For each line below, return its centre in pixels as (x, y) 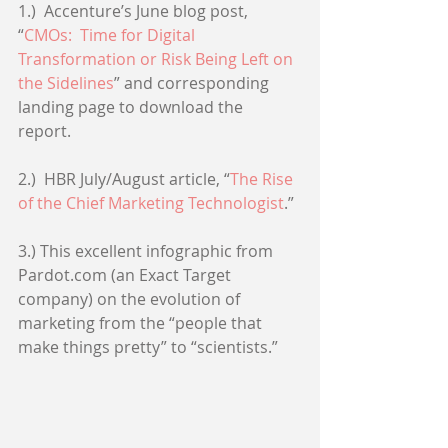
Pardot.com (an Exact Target (126, 274)
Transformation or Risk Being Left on (157, 58)
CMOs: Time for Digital (111, 34)
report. (46, 130)
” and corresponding (193, 82)
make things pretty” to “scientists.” (150, 346)
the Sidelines (66, 82)
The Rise (263, 178)
